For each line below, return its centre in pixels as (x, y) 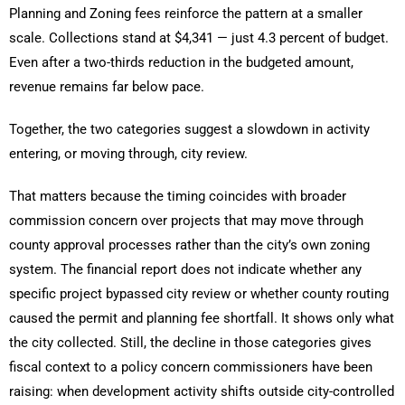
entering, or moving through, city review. (128, 154)
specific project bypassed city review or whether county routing (199, 294)
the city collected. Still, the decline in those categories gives (190, 343)
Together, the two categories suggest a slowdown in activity (189, 130)
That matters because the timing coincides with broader (178, 197)
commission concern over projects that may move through (186, 221)
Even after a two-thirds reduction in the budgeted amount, (181, 63)
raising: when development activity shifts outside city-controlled (202, 392)
